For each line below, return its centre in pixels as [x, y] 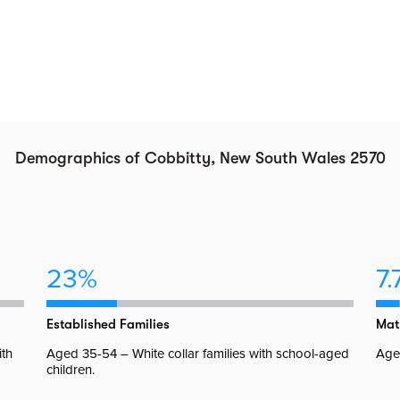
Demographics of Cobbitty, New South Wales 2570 [200, 158]
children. [71, 370]
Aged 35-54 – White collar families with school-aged [198, 354]
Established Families [108, 324]
